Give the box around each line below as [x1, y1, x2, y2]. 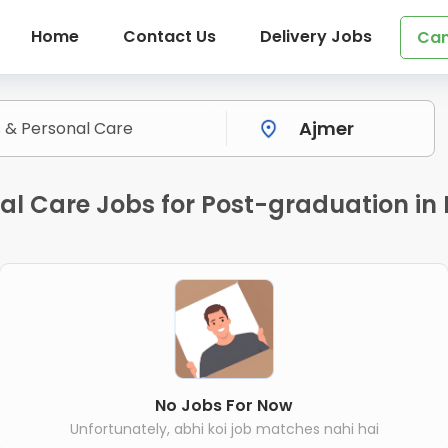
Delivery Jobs [259, 25, 372, 48]
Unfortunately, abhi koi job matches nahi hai [69, 418, 379, 439]
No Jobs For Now [155, 393, 293, 417]
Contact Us [122, 25, 216, 48]
